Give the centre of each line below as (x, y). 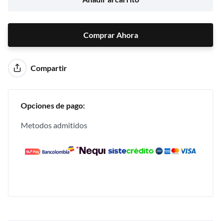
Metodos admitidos (54, 125)
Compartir (49, 68)
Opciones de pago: (53, 105)
